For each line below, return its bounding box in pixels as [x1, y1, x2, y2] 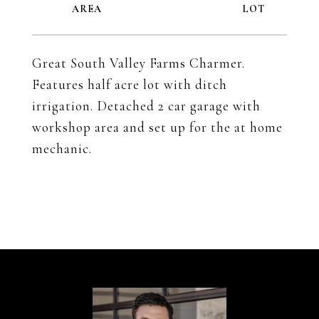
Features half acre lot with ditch [32, 76, 227, 93]
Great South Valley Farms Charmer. [32, 55, 245, 71]
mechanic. [32, 140, 92, 157]
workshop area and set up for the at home [32, 119, 283, 135]
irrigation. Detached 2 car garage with [32, 98, 261, 114]
